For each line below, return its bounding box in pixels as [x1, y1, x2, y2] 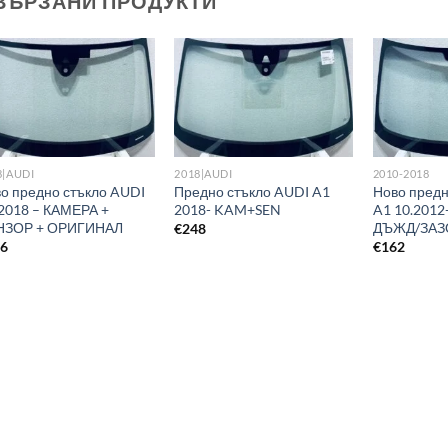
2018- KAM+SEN [174, 200, 282, 218]
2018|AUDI [174, 167, 233, 181]
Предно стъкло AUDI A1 [174, 182, 331, 200]
